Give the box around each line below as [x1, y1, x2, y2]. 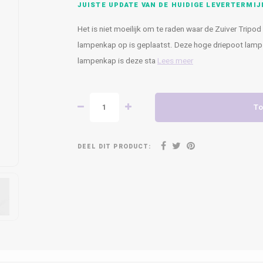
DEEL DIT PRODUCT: [77, 141, 151, 151]
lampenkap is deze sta [77, 55, 157, 67]
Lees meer [157, 55, 193, 67]
